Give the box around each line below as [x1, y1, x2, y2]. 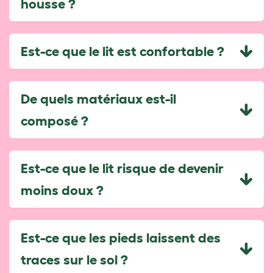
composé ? [21, 112, 88, 128]
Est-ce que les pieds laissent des [21, 229, 221, 245]
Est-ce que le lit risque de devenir [21, 160, 224, 175]
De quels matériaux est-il [21, 90, 176, 106]
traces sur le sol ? [21, 251, 128, 267]
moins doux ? [21, 182, 104, 197]
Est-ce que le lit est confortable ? [21, 43, 224, 58]
